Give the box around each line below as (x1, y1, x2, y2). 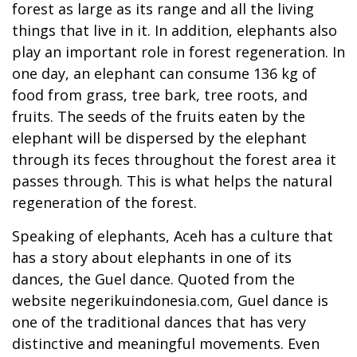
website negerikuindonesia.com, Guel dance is (12, 290, 328, 310)
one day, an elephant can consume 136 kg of (12, 63, 316, 83)
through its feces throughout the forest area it (12, 149, 336, 169)
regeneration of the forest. (12, 192, 197, 212)
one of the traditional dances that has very (12, 312, 306, 331)
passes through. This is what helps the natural (12, 171, 332, 190)
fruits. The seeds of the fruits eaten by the (12, 106, 305, 126)
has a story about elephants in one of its (12, 247, 292, 267)
